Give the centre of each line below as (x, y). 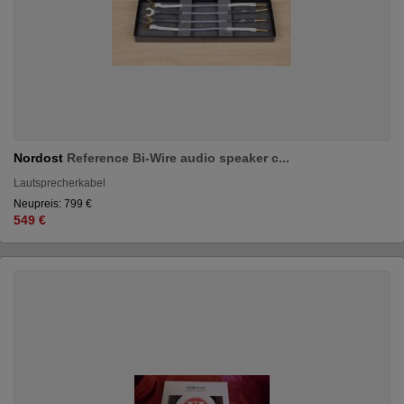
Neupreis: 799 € (53, 203)
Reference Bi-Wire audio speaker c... (178, 157)
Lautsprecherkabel (60, 183)
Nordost (40, 157)
